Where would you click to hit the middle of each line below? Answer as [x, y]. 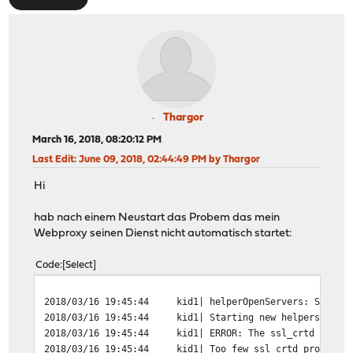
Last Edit [54, 159]
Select [80, 266]
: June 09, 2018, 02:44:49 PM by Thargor [167, 159]
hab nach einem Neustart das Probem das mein [157, 218]
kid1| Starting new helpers [249, 318]
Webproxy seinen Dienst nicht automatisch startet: [163, 234]
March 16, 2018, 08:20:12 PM [97, 139]
